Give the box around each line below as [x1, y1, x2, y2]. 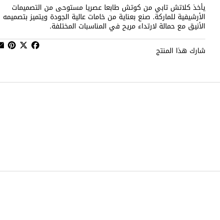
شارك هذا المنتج [156, 44, 205, 57]
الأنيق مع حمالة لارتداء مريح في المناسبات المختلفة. [50, 19, 205, 33]
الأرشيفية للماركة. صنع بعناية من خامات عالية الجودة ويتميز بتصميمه [3, 10, 205, 24]
